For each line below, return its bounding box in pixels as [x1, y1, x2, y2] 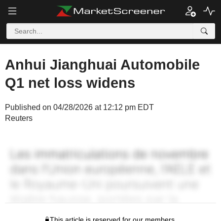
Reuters [5, 114, 33, 122]
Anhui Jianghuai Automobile [5, 57, 200, 73]
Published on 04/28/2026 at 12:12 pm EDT [5, 103, 154, 111]
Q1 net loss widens [5, 75, 135, 91]
